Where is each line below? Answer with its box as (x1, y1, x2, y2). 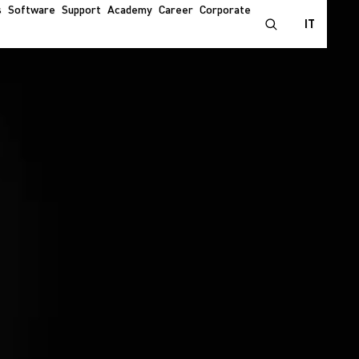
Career (159, 5, 193, 16)
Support (62, 5, 101, 16)
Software (8, 5, 55, 16)
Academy (107, 5, 152, 16)
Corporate (200, 5, 251, 16)
